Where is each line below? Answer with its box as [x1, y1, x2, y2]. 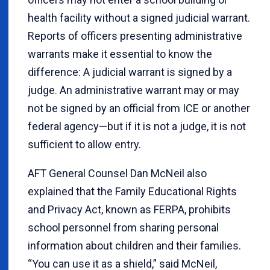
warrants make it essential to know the [28, 47, 212, 60]
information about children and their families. [28, 239, 241, 252]
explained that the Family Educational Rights [28, 184, 237, 198]
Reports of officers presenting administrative [28, 29, 242, 42]
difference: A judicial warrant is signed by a [28, 65, 232, 78]
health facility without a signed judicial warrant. [28, 11, 250, 24]
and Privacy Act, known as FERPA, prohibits [28, 202, 231, 216]
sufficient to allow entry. [28, 137, 141, 151]
